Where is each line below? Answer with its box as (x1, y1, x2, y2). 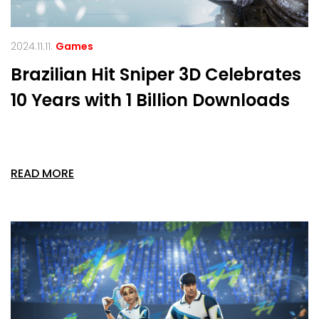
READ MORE (11, 165, 74, 182)
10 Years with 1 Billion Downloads (11, 88, 290, 113)
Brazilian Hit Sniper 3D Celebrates (11, 63, 301, 87)
